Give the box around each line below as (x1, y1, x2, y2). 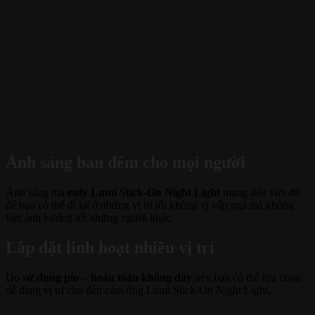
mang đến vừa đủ (220, 186, 300, 199)
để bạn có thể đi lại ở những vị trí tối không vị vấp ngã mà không (6, 199, 294, 212)
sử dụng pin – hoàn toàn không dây (22, 271, 192, 283)
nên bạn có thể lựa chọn (192, 271, 301, 283)
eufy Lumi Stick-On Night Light (67, 186, 220, 199)
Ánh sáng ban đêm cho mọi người (6, 153, 245, 172)
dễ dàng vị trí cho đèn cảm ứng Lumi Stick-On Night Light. (6, 283, 271, 296)
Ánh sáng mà (6, 186, 67, 199)
